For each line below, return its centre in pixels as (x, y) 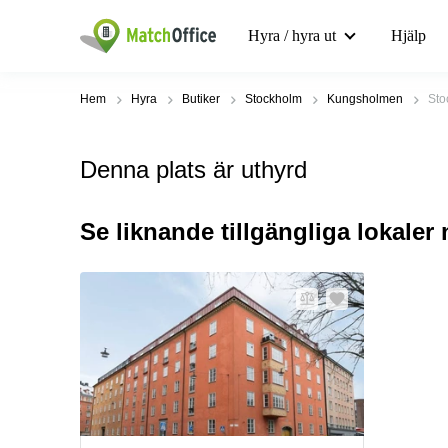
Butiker (201, 99)
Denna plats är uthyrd (193, 169)
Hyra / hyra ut (292, 35)
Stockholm (273, 99)
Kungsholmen (365, 99)
